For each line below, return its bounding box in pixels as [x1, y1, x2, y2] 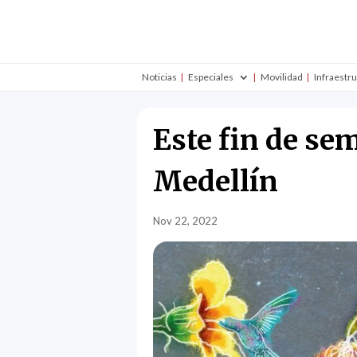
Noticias [141, 70, 177, 83]
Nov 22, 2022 [153, 214, 218, 227]
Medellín [153, 163, 284, 199]
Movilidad [260, 70, 303, 83]
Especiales [187, 70, 233, 83]
